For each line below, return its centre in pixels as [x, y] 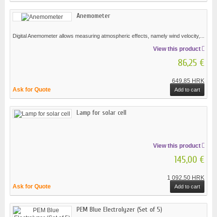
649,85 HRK [188, 81]
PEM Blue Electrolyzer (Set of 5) [119, 209]
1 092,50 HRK [186, 178]
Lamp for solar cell [101, 112]
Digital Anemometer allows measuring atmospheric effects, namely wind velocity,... [108, 36]
